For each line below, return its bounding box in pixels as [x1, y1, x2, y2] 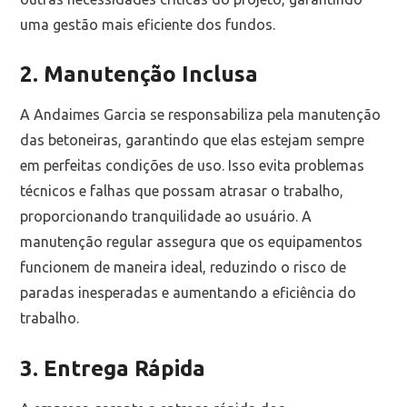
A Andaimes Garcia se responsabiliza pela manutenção [20, 106, 382, 124]
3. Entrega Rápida [20, 355, 206, 381]
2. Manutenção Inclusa [20, 62, 259, 87]
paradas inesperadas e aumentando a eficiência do [20, 284, 357, 302]
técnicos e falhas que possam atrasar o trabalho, [20, 183, 344, 200]
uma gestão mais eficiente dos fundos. [20, 15, 276, 33]
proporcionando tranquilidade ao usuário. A [20, 208, 313, 225]
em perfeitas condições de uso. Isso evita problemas [20, 157, 365, 174]
